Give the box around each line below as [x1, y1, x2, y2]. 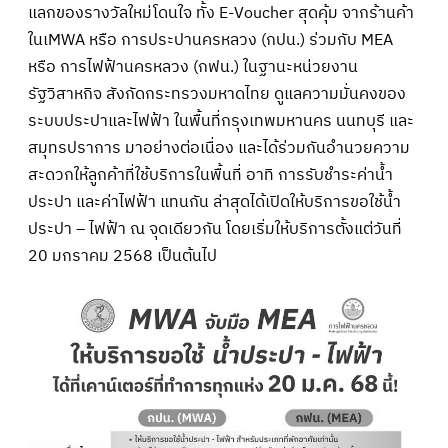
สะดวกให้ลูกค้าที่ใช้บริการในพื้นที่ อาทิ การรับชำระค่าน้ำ [28, 162, 393, 189]
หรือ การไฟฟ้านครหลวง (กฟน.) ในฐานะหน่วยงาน [28, 54, 358, 81]
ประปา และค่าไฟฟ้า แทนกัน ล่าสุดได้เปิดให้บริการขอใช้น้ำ [28, 189, 401, 216]
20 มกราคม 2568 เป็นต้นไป [28, 243, 217, 270]
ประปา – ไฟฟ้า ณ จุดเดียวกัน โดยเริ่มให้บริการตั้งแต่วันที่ [28, 216, 402, 243]
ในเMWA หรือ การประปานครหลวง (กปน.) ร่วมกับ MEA [28, 27, 393, 54]
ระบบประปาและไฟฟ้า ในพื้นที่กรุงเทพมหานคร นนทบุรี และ [28, 108, 414, 135]
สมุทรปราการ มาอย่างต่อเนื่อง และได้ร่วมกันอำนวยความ [28, 135, 410, 162]
